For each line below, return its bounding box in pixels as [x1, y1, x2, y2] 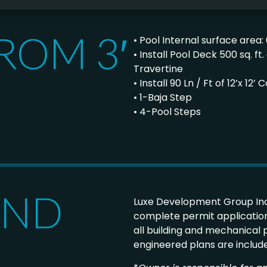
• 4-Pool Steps [133, 104, 201, 119]
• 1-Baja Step [133, 90, 192, 104]
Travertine [133, 61, 183, 76]
